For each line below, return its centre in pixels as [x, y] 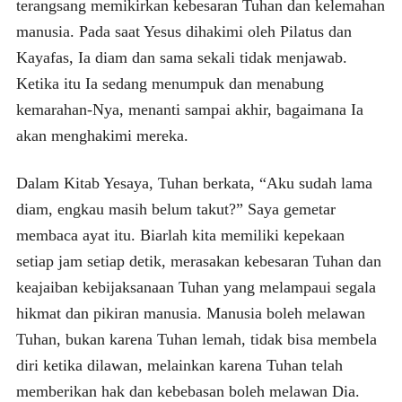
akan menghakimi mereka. [102, 135]
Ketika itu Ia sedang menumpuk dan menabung [170, 83]
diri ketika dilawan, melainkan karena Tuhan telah [179, 365]
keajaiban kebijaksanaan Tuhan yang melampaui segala [196, 287]
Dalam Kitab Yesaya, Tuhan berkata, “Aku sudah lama [194, 183]
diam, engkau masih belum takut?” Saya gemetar [175, 209]
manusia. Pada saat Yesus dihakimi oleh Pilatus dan [184, 31]
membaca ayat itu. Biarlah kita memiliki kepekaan [180, 235]
